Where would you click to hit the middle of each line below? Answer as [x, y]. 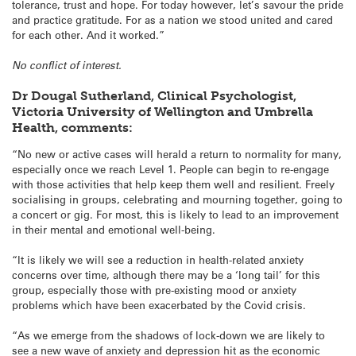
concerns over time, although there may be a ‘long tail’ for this [166, 275]
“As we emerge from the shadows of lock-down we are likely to [168, 335]
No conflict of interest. [67, 65]
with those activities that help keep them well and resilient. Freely [173, 184]
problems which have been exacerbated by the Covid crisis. [159, 305]
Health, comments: [72, 128]
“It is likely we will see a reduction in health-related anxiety [158, 260]
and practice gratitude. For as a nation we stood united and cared [172, 19]
